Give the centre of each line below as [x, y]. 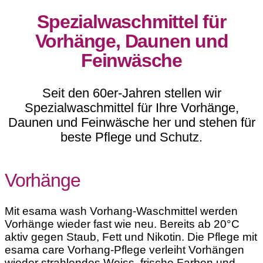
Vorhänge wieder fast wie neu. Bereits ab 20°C [122, 224]
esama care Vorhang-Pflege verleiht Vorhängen [124, 250]
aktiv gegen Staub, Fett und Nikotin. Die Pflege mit [131, 237]
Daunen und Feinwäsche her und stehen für [131, 123]
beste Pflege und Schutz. [131, 137]
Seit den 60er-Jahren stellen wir [131, 93]
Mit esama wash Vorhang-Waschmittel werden [121, 211]
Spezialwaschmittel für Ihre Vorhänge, [131, 108]
